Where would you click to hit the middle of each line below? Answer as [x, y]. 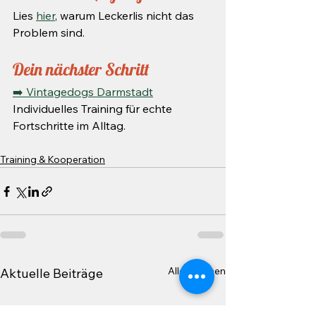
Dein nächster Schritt [81, 69]
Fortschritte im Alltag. [69, 126]
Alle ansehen [197, 271]
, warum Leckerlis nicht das [126, 16]
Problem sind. [49, 32]
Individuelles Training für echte [94, 109]
